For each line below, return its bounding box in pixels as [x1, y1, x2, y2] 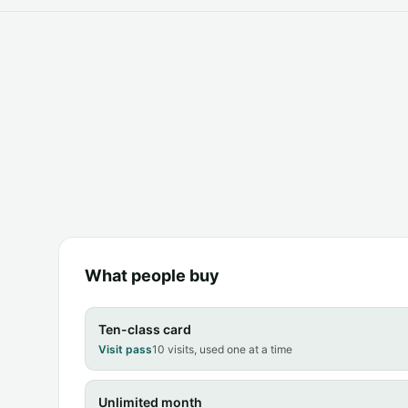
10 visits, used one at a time [152, 342, 292, 356]
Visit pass [98, 342, 152, 356]
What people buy [85, 265, 219, 285]
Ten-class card [98, 321, 191, 337]
